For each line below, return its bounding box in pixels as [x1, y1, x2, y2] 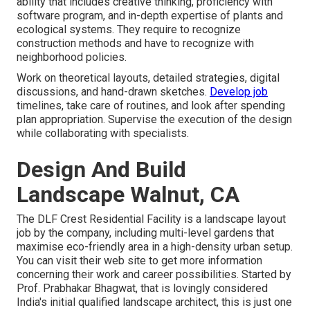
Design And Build [17, 156, 186, 183]
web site [104, 254, 146, 268]
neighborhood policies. [17, 51, 127, 64]
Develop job [210, 85, 268, 99]
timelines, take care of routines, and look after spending [17, 99, 285, 113]
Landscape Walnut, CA [17, 181, 239, 208]
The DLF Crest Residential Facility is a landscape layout [17, 212, 286, 226]
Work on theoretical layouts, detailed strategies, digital [17, 71, 280, 85]
